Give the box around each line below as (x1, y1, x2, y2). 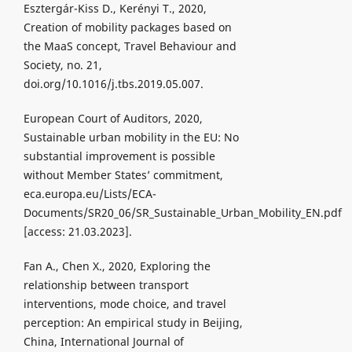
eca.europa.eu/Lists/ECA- (23, 186, 156, 202)
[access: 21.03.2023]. (23, 224, 132, 240)
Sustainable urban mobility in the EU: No (23, 130, 239, 145)
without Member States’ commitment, (23, 167, 223, 183)
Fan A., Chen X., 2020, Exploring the (23, 258, 211, 274)
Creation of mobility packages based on (23, 20, 232, 35)
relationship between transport (23, 277, 189, 293)
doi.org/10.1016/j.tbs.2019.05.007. (23, 76, 203, 92)
